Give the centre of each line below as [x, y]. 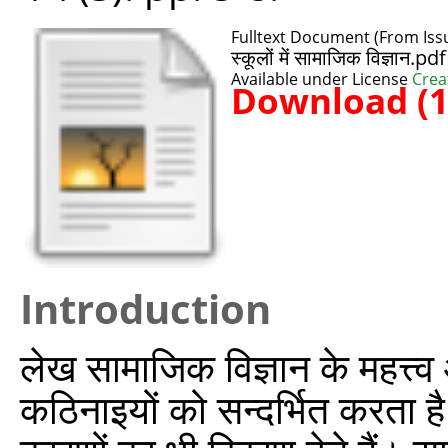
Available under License [321, 79]
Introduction [145, 308]
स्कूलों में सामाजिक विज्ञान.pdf [338, 57]
